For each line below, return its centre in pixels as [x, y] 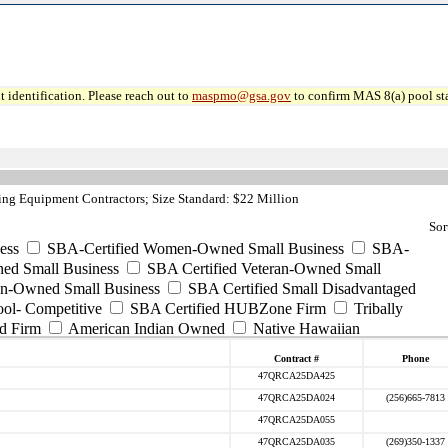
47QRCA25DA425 [296, 375]
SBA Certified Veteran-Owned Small [262, 268]
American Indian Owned [145, 328]
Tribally [376, 308]
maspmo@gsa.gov [241, 95]
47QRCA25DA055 [296, 419]
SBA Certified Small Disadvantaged [300, 288]
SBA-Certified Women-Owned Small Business [193, 248]
